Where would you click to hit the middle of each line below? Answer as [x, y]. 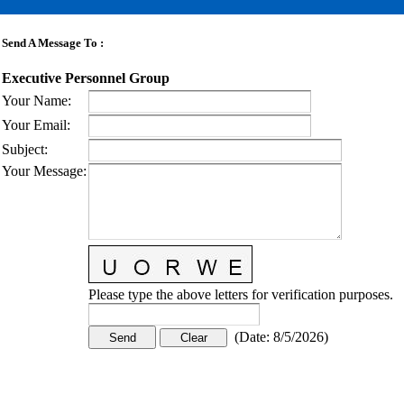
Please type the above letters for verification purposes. [241, 294]
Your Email [34, 125]
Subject [23, 149]
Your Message [42, 171]
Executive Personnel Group [86, 78]
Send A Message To [50, 43]
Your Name [35, 101]
